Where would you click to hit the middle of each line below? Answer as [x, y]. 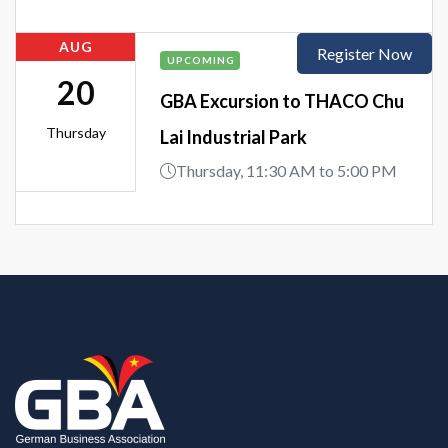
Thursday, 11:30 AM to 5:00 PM [286, 170]
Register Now [364, 53]
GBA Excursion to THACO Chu [282, 100]
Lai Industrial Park [233, 136]
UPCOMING [201, 59]
